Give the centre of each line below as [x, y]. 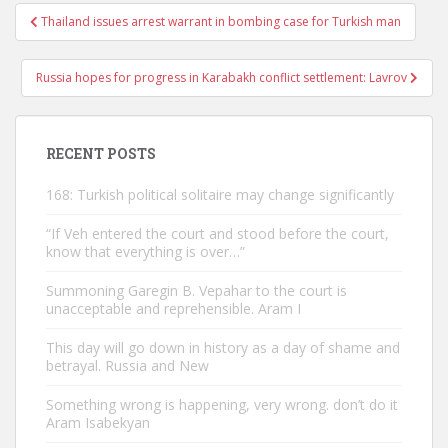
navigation [80, 41]
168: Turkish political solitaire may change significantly [220, 194]
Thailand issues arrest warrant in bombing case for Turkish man [221, 21]
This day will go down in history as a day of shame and [223, 347]
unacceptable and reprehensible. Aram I [173, 308]
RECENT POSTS [101, 153]
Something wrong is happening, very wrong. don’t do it [222, 404]
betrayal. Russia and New [127, 365]
